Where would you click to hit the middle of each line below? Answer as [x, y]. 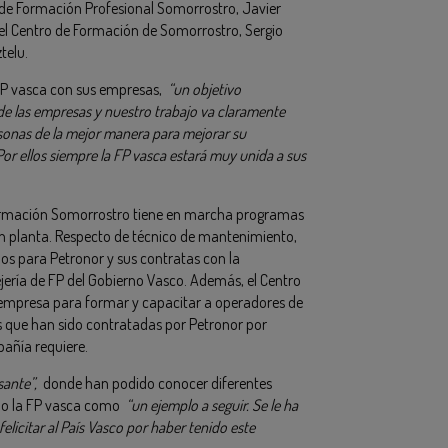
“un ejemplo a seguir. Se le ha [212, 405]
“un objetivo [204, 89]
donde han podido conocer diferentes [154, 383]
